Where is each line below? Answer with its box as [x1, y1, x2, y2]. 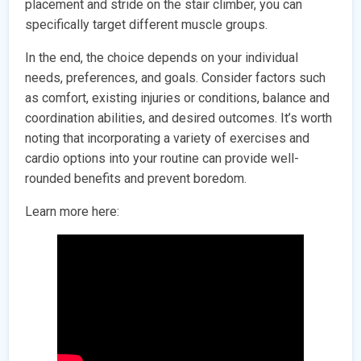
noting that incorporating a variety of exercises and [25, 131, 310, 147]
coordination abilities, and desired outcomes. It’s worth [25, 110, 333, 127]
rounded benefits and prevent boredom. [25, 171, 247, 187]
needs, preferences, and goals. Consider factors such [25, 70, 326, 86]
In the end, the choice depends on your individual [25, 50, 299, 66]
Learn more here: [25, 204, 120, 220]
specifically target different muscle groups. [25, 17, 268, 33]
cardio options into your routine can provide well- [25, 151, 300, 167]
